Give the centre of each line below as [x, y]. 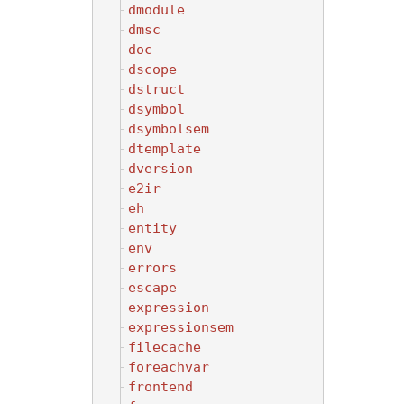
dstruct [156, 89]
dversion [161, 168]
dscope [152, 69]
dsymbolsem [169, 129]
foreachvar [169, 367]
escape [152, 287]
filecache [165, 347]
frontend [161, 386]
